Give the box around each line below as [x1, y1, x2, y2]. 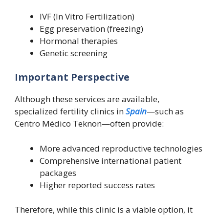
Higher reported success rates [40, 179, 155, 191]
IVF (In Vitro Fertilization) [40, 10, 134, 22]
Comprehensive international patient [40, 154, 181, 166]
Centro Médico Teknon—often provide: [15, 118, 164, 130]
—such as [147, 106, 184, 117]
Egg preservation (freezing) [40, 22, 143, 34]
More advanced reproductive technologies [40, 142, 202, 154]
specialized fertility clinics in [15, 106, 126, 117]
